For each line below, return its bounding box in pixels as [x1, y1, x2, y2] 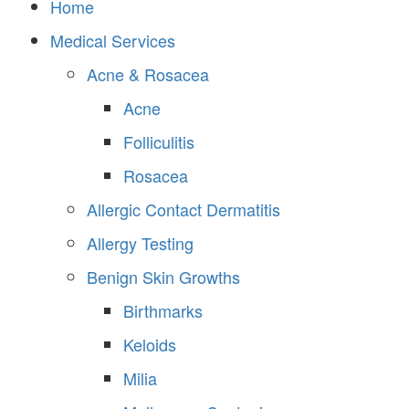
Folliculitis [123, 130, 194, 154]
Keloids [123, 332, 176, 357]
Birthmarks [123, 299, 203, 323]
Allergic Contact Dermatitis [87, 197, 280, 222]
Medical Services [50, 28, 175, 53]
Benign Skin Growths [87, 265, 240, 289]
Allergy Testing [87, 231, 194, 256]
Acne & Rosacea [87, 62, 209, 87]
